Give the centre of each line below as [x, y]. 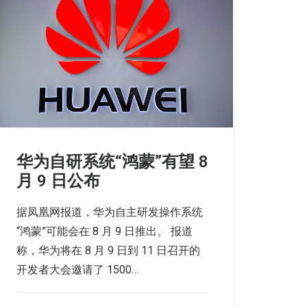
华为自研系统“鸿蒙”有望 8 [112, 161]
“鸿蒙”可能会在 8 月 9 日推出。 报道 [105, 231]
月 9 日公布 [58, 181]
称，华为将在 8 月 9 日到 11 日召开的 [108, 250]
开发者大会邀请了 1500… [77, 269]
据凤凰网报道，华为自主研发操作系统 [110, 212]
